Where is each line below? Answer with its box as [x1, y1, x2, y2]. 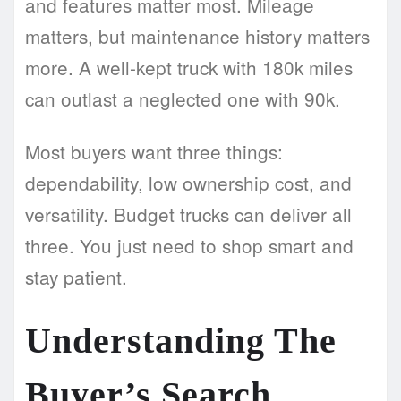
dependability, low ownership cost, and [25, 169, 352, 197]
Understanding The [25, 320, 337, 362]
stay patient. [25, 263, 127, 291]
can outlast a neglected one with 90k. [25, 85, 340, 113]
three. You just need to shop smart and [25, 232, 354, 260]
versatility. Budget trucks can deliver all [25, 200, 352, 228]
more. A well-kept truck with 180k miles [25, 54, 353, 81]
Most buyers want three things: [25, 138, 283, 166]
